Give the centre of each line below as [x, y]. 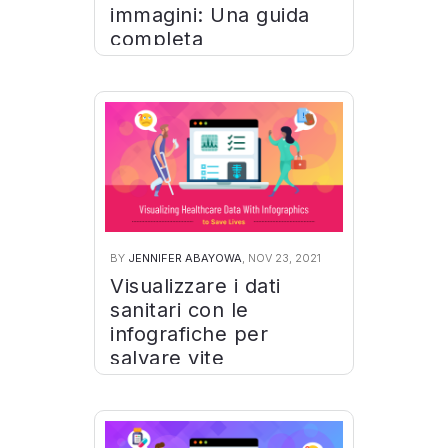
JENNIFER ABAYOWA [185, 258]
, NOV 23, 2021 [281, 258]
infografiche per [189, 334]
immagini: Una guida [210, 15]
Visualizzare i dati [195, 286]
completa [156, 39]
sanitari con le [179, 310]
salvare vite [167, 358]
